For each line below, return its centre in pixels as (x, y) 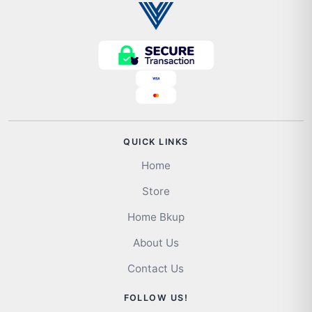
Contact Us (156, 269)
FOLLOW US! (156, 298)
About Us (156, 243)
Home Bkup (156, 217)
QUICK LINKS (156, 142)
